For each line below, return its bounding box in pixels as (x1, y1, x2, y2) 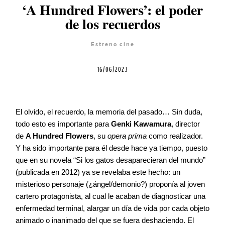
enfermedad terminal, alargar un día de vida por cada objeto (16, 204, 209, 213)
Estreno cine (90, 41, 135, 48)
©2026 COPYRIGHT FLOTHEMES (16, 111, 96, 121)
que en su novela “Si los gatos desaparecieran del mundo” (16, 156, 205, 165)
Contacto (16, 52, 47, 59)
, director (171, 120, 200, 129)
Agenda (16, 17, 42, 24)
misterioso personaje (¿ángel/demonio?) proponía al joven (16, 180, 205, 189)
